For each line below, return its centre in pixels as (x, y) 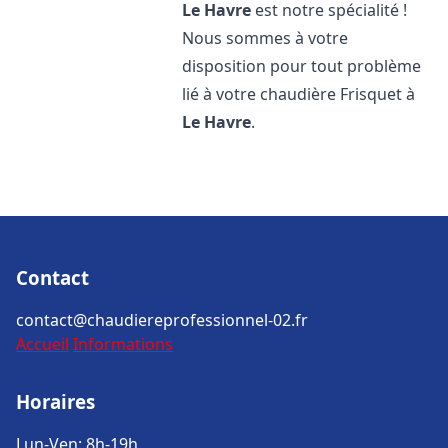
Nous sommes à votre (265, 38)
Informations (123, 344)
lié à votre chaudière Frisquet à (299, 94)
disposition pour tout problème (302, 66)
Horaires (55, 401)
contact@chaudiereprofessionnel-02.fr (162, 320)
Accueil (42, 344)
